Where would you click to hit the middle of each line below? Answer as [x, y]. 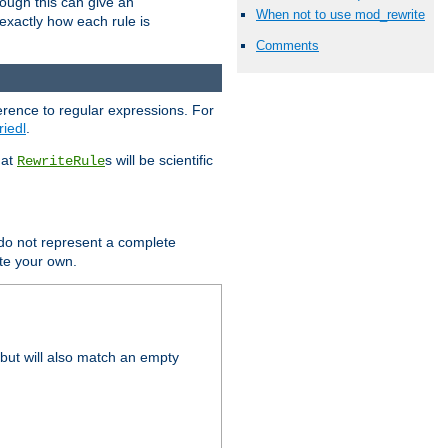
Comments [287, 45]
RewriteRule [61, 161]
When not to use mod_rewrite [340, 14]
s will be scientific [159, 160]
